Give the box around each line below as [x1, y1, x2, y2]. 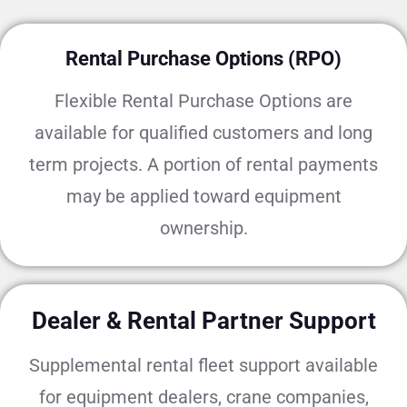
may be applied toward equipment [65, 185, 342, 207]
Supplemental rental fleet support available [29, 354, 378, 376]
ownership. [159, 217, 248, 239]
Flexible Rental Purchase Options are [55, 90, 352, 112]
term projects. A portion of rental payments [29, 154, 378, 175]
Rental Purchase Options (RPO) [65, 47, 342, 70]
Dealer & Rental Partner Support [31, 307, 376, 334]
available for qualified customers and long [35, 122, 372, 144]
